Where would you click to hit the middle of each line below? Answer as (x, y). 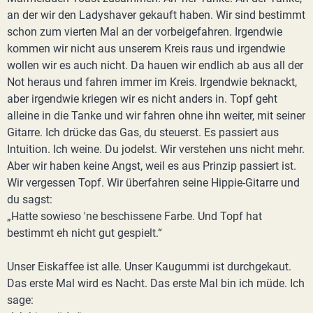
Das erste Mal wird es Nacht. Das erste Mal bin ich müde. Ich (156, 283)
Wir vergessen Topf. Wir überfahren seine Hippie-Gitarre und (153, 183)
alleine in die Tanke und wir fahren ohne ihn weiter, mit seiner (156, 116)
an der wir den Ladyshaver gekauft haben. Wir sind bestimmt (156, 15)
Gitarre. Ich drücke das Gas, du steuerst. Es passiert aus (143, 132)
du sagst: (30, 199)
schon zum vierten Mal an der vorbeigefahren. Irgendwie (145, 32)
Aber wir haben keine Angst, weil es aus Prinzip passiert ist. (152, 166)
